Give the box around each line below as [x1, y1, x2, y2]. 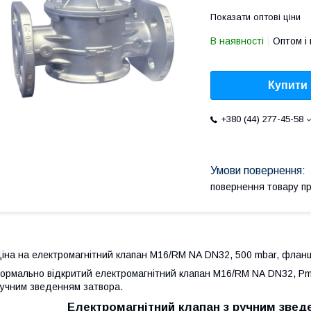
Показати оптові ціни [210, 12, 301, 22]
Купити [268, 79, 308, 92]
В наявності [210, 35, 264, 47]
